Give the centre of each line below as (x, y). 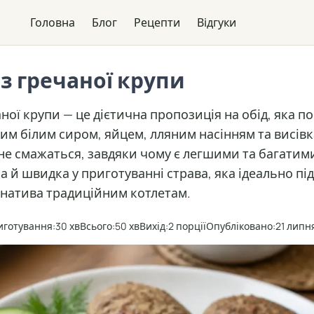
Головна (53, 22)
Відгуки (217, 22)
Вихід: (154, 226)
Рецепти (157, 22)
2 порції (187, 226)
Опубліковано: (241, 226)
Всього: (97, 226)
